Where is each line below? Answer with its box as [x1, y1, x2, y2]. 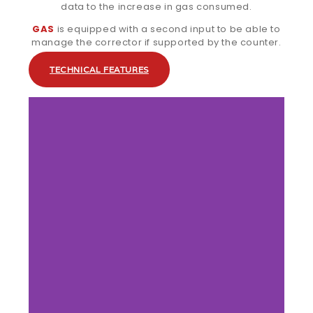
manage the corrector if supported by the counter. [31, 36, 282, 50]
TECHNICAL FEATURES [50, 64, 149, 75]
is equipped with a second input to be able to [54, 22, 281, 36]
